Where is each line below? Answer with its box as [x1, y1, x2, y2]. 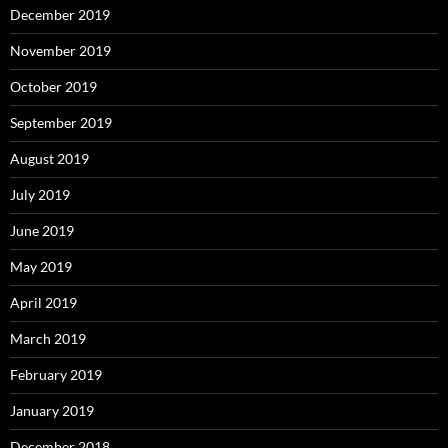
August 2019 [10, 150, 89, 168]
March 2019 [10, 330, 86, 348]
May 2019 [10, 258, 72, 276]
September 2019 [10, 114, 112, 132]
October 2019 [10, 78, 97, 96]
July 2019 [10, 186, 70, 204]
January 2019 [10, 402, 94, 420]
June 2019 [10, 222, 74, 240]
